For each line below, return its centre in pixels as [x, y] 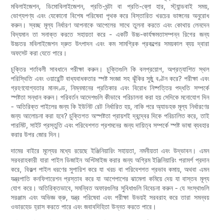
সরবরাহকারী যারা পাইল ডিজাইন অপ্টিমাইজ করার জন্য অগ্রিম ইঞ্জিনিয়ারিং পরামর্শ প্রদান [110, 160]
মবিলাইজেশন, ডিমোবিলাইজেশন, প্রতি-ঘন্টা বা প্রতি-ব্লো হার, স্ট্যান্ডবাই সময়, [110, 6]
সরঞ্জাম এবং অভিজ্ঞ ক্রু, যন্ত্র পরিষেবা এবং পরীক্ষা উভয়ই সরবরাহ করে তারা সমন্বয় [110, 197]
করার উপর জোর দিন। [36, 135]
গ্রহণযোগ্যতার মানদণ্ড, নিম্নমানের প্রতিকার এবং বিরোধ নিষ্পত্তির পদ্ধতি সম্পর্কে [110, 88]
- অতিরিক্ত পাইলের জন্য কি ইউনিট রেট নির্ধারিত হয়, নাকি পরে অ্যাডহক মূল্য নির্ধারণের [110, 107]
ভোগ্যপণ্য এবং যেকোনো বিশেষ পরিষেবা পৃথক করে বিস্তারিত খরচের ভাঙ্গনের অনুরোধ [110, 16]
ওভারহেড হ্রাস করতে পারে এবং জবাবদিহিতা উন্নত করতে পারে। [84, 207]
